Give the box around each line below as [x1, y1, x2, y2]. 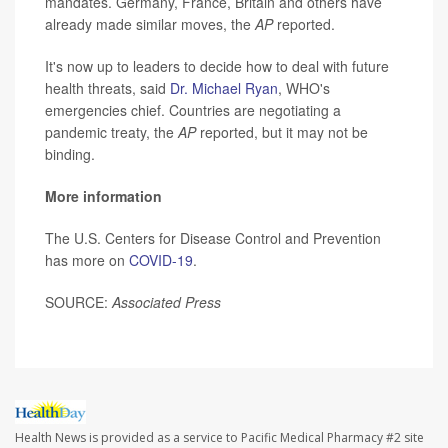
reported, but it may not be [196, 122, 368, 143]
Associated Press [112, 292, 221, 313]
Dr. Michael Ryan [170, 78, 278, 99]
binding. [45, 144, 95, 165]
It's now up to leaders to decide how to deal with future [45, 56, 389, 77]
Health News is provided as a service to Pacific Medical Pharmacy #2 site [15, 428, 424, 446]
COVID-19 [129, 250, 193, 271]
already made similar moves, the [45, 14, 255, 35]
